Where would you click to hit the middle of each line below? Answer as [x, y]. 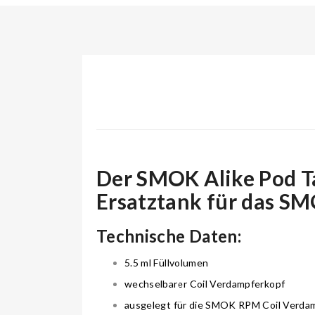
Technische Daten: [169, 236]
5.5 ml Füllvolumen [167, 263]
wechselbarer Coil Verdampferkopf [205, 284]
